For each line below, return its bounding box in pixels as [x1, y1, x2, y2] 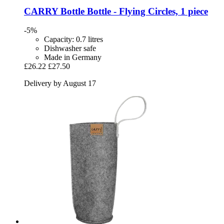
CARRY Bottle [24, 5, 84, 16]
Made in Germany [44, 53, 101, 62]
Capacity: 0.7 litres [44, 35, 103, 44]
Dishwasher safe [44, 44, 96, 53]
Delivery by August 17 [24, 79, 96, 88]
